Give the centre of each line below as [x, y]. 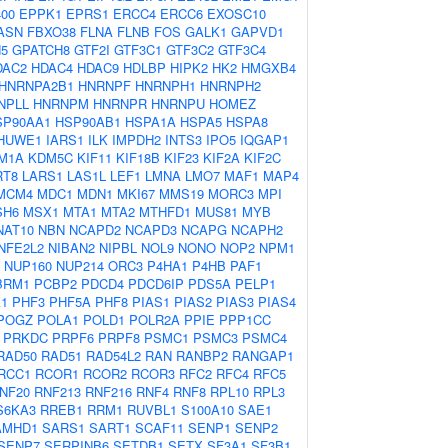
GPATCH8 [41, 49]
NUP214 [80, 265]
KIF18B [138, 157]
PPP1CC [245, 319]
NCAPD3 [151, 229]
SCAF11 [159, 427]
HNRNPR [120, 103]
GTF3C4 [242, 49]
